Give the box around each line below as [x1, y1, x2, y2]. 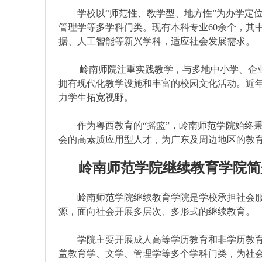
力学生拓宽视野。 [58, 92, 139, 102]
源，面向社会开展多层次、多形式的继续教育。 [58, 206, 260, 216]
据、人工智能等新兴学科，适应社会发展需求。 [58, 36, 260, 46]
